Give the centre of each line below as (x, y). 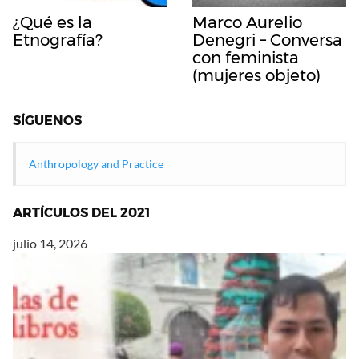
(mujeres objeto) (256, 75)
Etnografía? (58, 40)
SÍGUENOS (47, 120)
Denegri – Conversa (267, 40)
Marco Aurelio (247, 22)
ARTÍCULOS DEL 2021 (81, 212)
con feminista (246, 57)
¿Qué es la (52, 22)
